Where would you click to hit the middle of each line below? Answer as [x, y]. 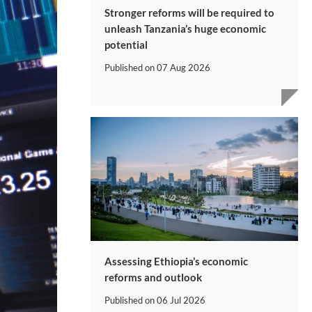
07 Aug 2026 [184, 67]
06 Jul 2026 [181, 301]
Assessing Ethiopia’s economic [176, 262]
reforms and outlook [153, 278]
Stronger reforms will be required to [189, 12]
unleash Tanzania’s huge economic [185, 28]
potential [126, 44]
